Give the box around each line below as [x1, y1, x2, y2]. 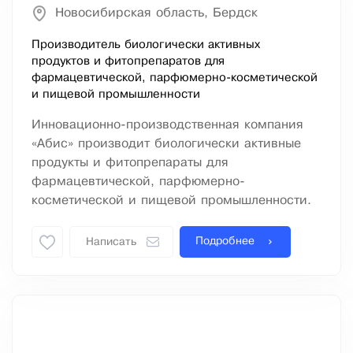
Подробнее [195, 236, 255, 247]
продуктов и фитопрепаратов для [32, 56, 225, 68]
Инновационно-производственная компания [32, 119, 303, 132]
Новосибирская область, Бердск [55, 7, 258, 20]
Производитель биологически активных [32, 39, 260, 51]
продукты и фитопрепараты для [32, 157, 229, 169]
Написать [86, 237, 136, 248]
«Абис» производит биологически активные [32, 138, 301, 150]
